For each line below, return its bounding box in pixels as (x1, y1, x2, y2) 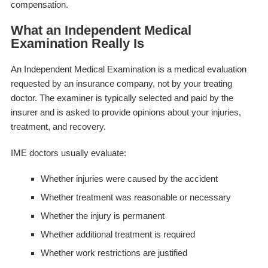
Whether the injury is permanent (40, 210, 165, 221)
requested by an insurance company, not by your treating (10, 78, 232, 89)
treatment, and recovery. (10, 121, 106, 132)
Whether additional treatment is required (40, 229, 195, 239)
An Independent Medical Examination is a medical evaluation (10, 63, 246, 74)
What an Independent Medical (10, 22, 191, 38)
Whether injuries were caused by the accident (40, 173, 218, 184)
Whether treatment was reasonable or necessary (40, 191, 231, 202)
